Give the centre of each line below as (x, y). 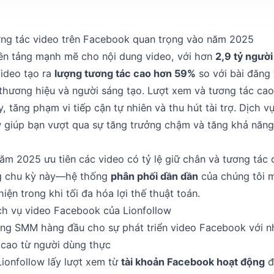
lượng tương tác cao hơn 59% (125, 74)
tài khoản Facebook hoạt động (193, 262)
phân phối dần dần (154, 176)
